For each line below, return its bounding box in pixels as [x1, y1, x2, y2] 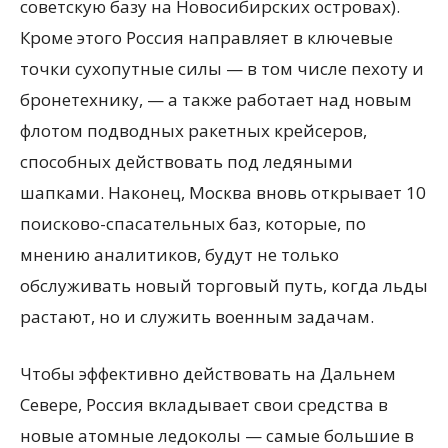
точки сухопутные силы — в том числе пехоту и [20, 57, 424, 80]
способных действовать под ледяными [20, 150, 353, 173]
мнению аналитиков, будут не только [20, 243, 339, 266]
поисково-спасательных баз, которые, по [20, 212, 366, 235]
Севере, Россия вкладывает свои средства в [20, 393, 388, 416]
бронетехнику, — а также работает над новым [20, 88, 412, 111]
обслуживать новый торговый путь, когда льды [20, 274, 428, 297]
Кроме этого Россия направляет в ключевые [20, 26, 393, 49]
